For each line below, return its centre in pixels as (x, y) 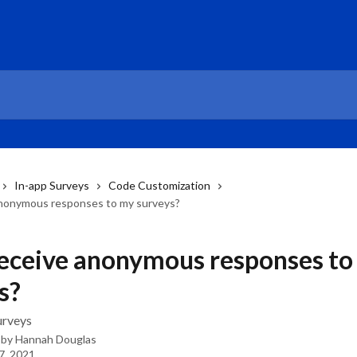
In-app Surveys (52, 185)
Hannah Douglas (56, 339)
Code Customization (159, 185)
